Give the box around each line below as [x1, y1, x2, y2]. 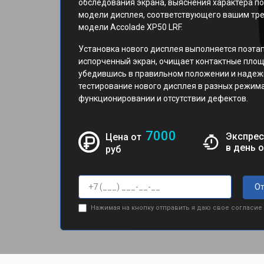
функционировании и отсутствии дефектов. [78, 94, 248, 103]
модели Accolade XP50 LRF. [78, 22, 183, 32]
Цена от [105, 131, 144, 143]
